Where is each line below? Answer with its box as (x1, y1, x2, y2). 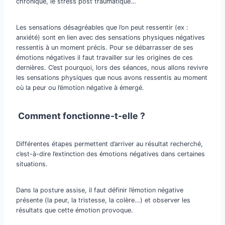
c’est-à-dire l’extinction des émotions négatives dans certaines (16, 150, 205, 158)
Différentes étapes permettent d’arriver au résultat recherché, (16, 140, 203, 148)
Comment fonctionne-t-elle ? (16, 110, 145, 122)
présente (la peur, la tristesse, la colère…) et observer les (16, 196, 190, 204)
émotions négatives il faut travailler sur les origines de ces (16, 54, 193, 62)
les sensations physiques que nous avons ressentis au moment (16, 74, 207, 82)
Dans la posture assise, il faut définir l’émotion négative (16, 186, 183, 194)
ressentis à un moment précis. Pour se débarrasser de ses (16, 44, 193, 52)
